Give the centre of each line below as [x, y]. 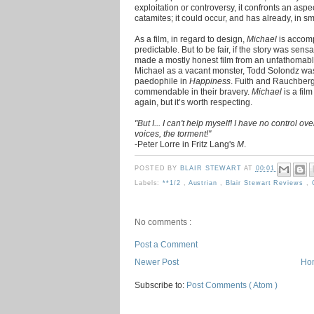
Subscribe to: [161, 285]
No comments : [163, 221]
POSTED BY [158, 169]
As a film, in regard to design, [191, 39]
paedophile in [162, 81]
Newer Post [157, 262]
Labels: [149, 183]
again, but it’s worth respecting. [193, 102]
